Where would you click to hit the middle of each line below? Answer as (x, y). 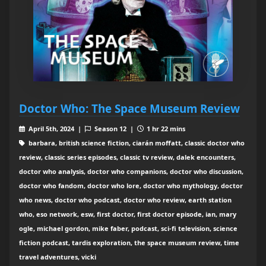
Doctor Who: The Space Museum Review (129, 109)
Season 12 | (115, 129)
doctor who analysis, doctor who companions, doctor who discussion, (131, 172)
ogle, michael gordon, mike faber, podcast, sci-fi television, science (128, 229)
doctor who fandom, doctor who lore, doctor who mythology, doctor (131, 186)
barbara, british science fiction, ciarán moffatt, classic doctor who (135, 143)
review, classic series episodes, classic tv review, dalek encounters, (127, 157)
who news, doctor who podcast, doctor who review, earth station (125, 200)
